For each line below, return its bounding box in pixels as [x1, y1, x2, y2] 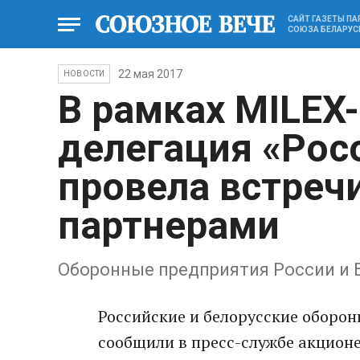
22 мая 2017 [118, 67, 183, 80]
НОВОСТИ [63, 69, 105, 78]
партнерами [58, 202, 280, 248]
